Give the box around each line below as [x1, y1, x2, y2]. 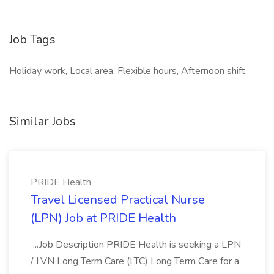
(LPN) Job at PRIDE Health [31, 210, 176, 226]
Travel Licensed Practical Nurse [31, 191, 205, 208]
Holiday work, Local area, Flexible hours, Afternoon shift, [9, 64, 247, 78]
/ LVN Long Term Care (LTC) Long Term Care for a [31, 254, 239, 268]
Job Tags [9, 31, 56, 48]
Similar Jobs [9, 113, 76, 130]
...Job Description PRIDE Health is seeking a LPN [31, 238, 241, 251]
